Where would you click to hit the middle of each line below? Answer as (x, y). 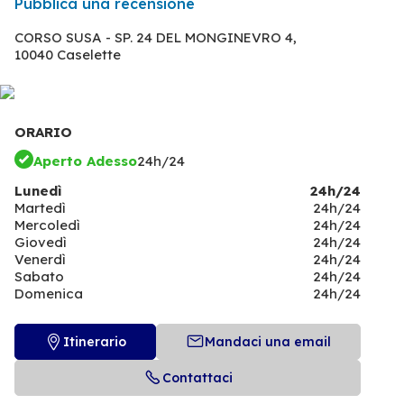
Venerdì (40, 260)
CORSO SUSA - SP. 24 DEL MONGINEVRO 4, (156, 37)
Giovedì (41, 243)
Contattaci (197, 377)
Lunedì (38, 191)
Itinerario (95, 341)
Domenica (49, 294)
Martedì (40, 208)
